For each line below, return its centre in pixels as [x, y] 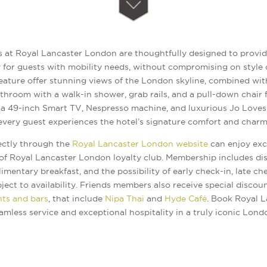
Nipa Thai [124, 199]
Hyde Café [185, 199]
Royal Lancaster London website [140, 144]
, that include [76, 199]
